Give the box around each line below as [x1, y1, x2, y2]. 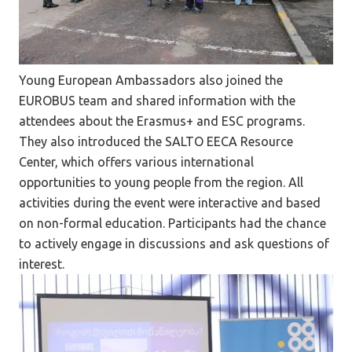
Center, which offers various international [19, 155, 254, 170]
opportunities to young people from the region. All [19, 175, 303, 190]
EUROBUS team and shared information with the [19, 93, 295, 108]
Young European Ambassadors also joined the [19, 73, 283, 88]
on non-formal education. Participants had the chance [19, 216, 326, 231]
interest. [19, 257, 64, 272]
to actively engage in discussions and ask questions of [19, 236, 329, 251]
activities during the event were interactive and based [19, 196, 321, 211]
